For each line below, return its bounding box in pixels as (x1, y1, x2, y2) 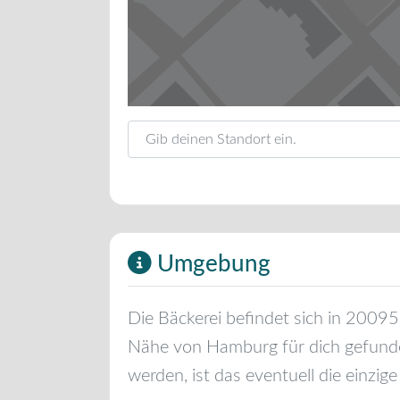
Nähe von (128, 338, 206, 357)
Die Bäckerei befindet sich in (128, 310, 346, 329)
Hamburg (206, 338, 278, 357)
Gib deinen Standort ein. (127, 122, 286, 138)
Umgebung (151, 253, 271, 277)
